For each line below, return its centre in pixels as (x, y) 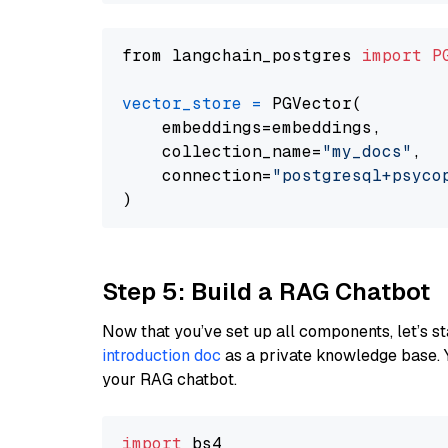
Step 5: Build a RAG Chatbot (266, 291)
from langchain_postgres (242, 55)
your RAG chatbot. (169, 379)
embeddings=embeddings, (252, 127)
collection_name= (222, 151)
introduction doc (161, 355)
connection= (197, 175)
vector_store (182, 103)
